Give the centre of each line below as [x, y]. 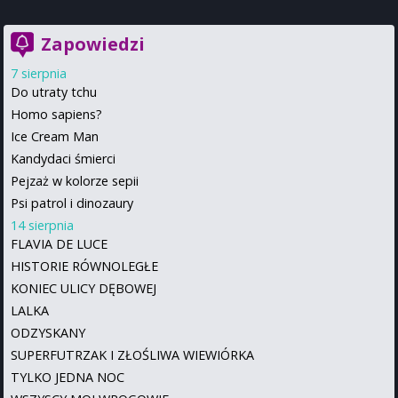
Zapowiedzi [93, 44]
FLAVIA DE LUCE [59, 243]
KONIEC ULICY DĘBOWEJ [84, 288]
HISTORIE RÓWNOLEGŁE [84, 266]
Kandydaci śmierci [63, 158]
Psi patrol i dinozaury [72, 203]
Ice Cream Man [55, 136]
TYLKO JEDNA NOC [68, 377]
